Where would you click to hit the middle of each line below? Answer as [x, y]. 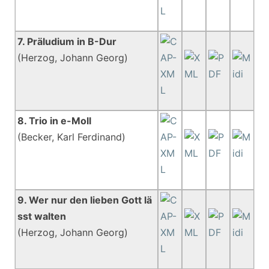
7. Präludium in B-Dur [67, 41]
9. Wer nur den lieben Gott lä [85, 200]
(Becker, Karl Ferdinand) [72, 137]
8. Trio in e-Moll [55, 121]
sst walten [42, 216]
